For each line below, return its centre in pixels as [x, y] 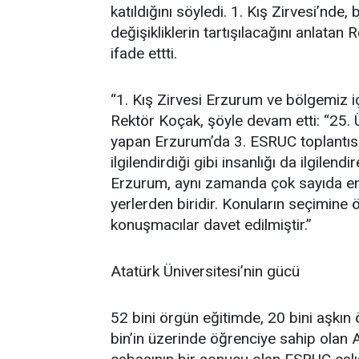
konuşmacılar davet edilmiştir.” [211, 225]
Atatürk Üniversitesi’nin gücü [205, 271]
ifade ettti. [144, 53]
